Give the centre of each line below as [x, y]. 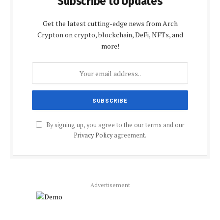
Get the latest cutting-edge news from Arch [110, 24]
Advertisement [110, 185]
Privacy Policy [93, 136]
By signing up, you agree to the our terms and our [114, 125]
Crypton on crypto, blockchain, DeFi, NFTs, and [110, 35]
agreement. [129, 136]
